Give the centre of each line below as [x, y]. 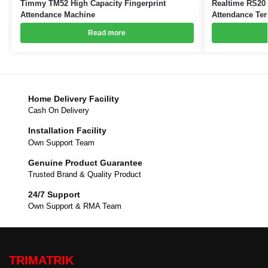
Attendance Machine [57, 14]
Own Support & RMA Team [75, 206]
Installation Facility [67, 131]
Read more [107, 33]
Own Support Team [61, 142]
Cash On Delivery [59, 111]
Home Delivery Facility [74, 98]
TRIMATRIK [41, 260]
